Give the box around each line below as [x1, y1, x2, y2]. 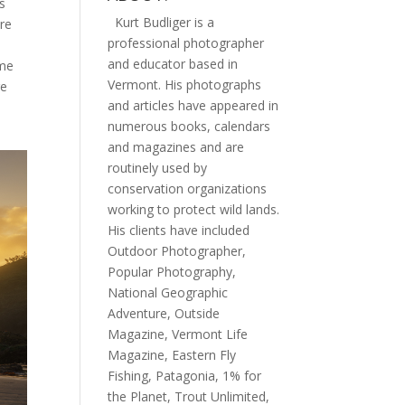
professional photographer [108, 34, 265, 52]
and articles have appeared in [108, 97, 279, 115]
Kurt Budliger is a [115, 14, 215, 32]
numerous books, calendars [108, 118, 271, 136]
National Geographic [108, 284, 229, 302]
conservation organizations [108, 180, 268, 198]
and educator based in [108, 55, 239, 73]
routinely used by [108, 159, 208, 177]
